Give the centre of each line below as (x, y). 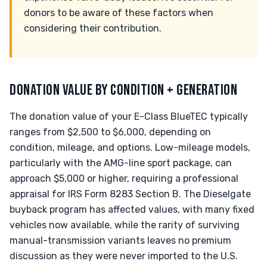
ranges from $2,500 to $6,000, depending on (110, 132)
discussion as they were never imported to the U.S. (124, 256)
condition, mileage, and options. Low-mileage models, (130, 148)
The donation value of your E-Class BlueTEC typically (129, 117)
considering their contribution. (93, 28)
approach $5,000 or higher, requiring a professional (124, 178)
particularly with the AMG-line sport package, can (121, 163)
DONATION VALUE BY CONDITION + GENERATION (124, 90)
